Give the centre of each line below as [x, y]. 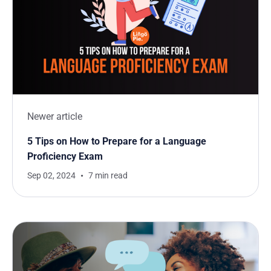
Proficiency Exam [65, 156]
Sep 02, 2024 [51, 175]
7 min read [108, 175]
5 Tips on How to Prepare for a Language [117, 141]
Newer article [55, 116]
